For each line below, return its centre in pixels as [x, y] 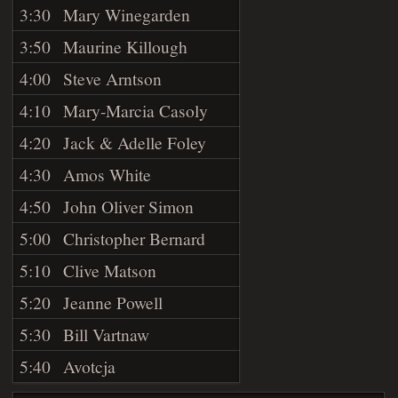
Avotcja [90, 366]
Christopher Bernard [135, 238]
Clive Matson [110, 270]
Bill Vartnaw [107, 334]
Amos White [107, 174]
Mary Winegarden [127, 14]
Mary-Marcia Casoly [136, 110]
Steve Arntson [113, 78]
